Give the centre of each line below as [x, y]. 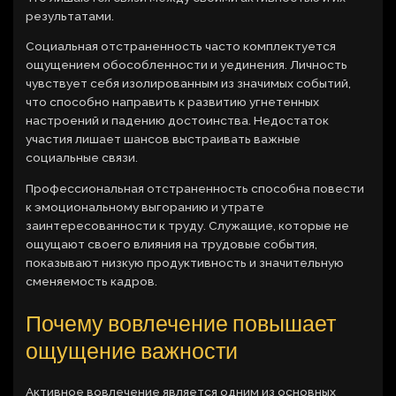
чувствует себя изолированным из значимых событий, [189, 84]
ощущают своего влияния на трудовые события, [172, 244]
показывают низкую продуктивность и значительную [185, 263]
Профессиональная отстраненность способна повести [195, 189]
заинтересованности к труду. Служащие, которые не [188, 226]
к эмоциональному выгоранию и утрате [145, 207]
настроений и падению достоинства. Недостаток [178, 121]
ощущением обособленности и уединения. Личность [187, 65]
